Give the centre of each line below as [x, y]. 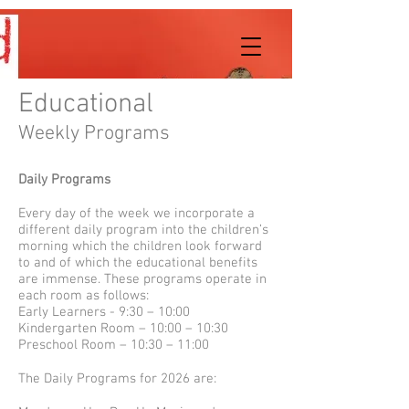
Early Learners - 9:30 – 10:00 [104, 312]
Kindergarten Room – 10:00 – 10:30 [123, 329]
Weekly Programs [94, 134]
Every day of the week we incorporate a [136, 214]
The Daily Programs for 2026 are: [117, 379]
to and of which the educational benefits [138, 263]
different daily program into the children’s [143, 230]
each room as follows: [84, 296]
